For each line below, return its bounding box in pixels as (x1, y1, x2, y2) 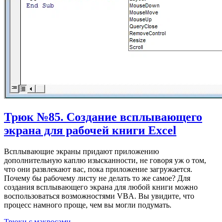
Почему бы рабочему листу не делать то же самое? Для (4, 173, 190, 182)
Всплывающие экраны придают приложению (4, 147, 159, 156)
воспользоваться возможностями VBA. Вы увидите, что (4, 191, 194, 200)
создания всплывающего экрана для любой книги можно (4, 182, 198, 191)
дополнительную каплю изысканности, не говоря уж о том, (4, 156, 206, 165)
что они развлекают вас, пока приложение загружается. (4, 165, 192, 173)
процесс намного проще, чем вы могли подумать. (4, 200, 171, 209)
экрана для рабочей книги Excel (4, 123, 176, 137)
